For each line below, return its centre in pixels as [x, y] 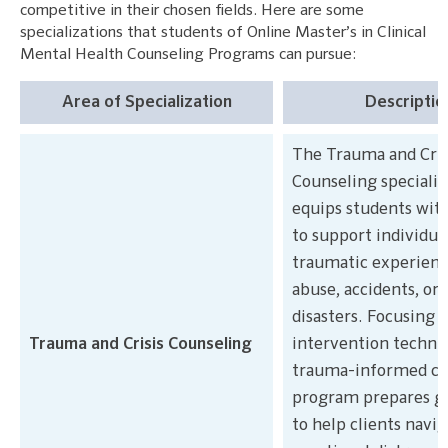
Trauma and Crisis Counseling [140, 344]
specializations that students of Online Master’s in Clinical [223, 32]
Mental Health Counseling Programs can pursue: [188, 54]
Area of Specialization [146, 102]
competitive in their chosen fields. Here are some [192, 10]
